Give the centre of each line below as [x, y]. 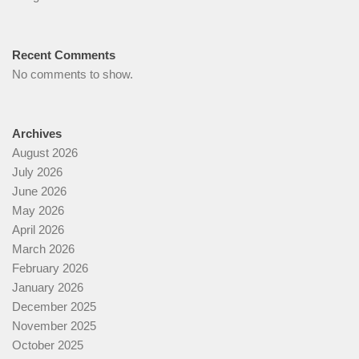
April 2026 [38, 230]
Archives [37, 134]
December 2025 [54, 307]
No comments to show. [73, 75]
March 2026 [43, 249]
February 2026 [50, 268]
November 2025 [54, 326]
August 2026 [45, 153]
